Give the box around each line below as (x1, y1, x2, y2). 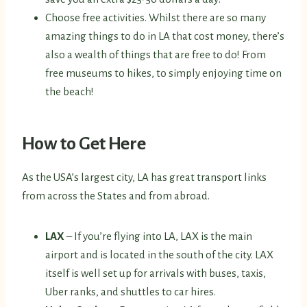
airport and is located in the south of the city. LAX (45, 249, 273, 261)
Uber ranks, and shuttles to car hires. (45, 286, 216, 298)
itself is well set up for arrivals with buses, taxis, (45, 267, 266, 280)
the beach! (45, 86, 94, 98)
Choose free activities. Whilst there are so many (45, 12, 266, 24)
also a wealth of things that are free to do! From (45, 49, 266, 61)
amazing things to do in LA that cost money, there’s (45, 30, 284, 42)
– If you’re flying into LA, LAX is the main (66, 230, 252, 243)
